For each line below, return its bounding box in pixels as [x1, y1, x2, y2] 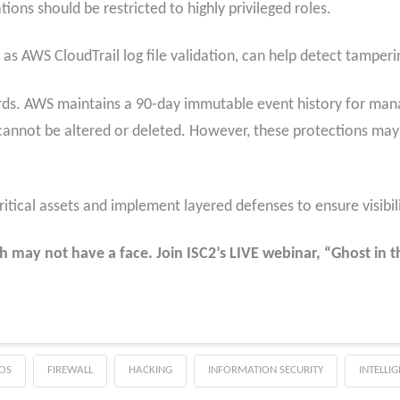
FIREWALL [46, 363, 93, 376]
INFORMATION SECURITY [207, 363, 323, 376]
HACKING [128, 363, 172, 376]
